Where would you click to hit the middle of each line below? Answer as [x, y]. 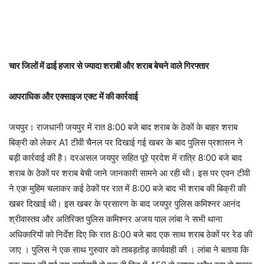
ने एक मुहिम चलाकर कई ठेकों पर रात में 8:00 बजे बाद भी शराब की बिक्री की [127, 188]
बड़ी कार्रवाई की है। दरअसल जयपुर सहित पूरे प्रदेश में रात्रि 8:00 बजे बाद [126, 157]
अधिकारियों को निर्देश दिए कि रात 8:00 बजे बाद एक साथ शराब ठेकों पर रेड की [131, 234]
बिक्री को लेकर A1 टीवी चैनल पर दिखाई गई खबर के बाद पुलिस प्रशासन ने [126, 142]
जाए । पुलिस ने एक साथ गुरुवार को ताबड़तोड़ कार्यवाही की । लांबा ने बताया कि [129, 249]
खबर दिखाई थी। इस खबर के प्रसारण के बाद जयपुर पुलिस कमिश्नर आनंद [125, 203]
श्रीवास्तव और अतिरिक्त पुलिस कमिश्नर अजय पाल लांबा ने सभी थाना [115, 219]
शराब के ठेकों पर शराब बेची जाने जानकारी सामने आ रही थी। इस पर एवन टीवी [129, 173]
